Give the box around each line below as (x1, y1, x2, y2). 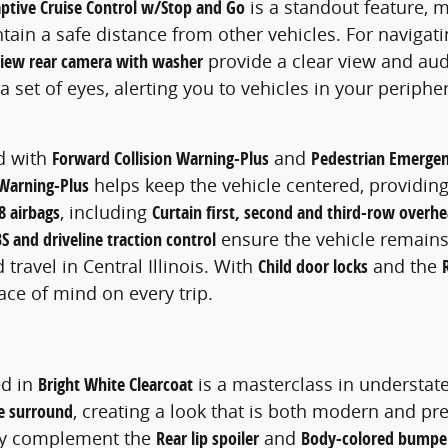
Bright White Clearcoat (38, 372, 193, 398)
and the (368, 253, 442, 278)
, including (60, 199, 152, 224)
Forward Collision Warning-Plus (52, 145, 269, 171)
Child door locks (258, 253, 368, 279)
